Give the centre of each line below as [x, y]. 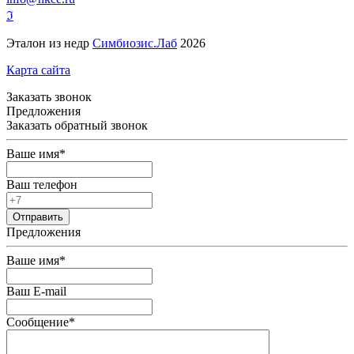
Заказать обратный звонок [77, 126]
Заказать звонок [49, 97]
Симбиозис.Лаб [135, 43]
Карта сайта [38, 70]
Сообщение [38, 322]
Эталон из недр [49, 43]
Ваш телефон [42, 185]
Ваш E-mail [36, 292]
